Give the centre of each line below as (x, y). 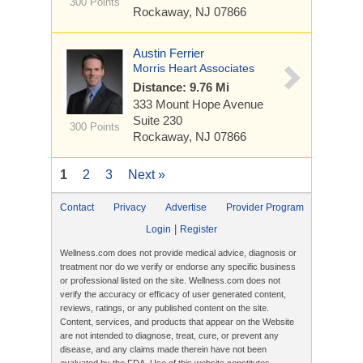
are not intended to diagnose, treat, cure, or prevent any (169, 335)
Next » (147, 175)
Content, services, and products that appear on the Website (177, 322)
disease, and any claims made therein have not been (163, 349)
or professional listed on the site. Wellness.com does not (170, 280)
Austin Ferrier (169, 53)
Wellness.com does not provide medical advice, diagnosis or (178, 253)
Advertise (186, 207)
